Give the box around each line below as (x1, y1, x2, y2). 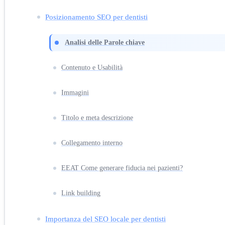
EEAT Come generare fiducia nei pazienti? (61, 164, 183, 172)
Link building (61, 189, 100, 197)
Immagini (61, 88, 89, 96)
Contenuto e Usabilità (61, 63, 123, 71)
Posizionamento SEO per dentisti (45, 12, 148, 21)
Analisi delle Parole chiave (65, 38, 145, 46)
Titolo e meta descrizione (61, 114, 133, 122)
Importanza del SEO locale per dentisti (45, 214, 166, 223)
